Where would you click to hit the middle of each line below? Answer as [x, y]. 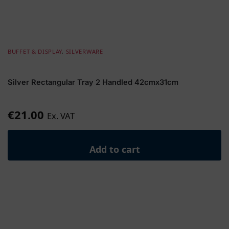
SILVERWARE [84, 51]
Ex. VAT [61, 116]
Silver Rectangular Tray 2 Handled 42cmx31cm [93, 82]
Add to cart [114, 149]
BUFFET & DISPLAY [35, 51]
